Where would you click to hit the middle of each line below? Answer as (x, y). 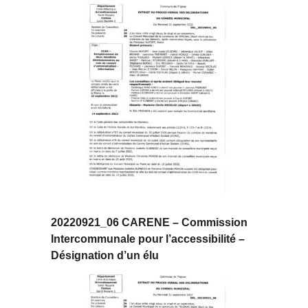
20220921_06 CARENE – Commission (149, 223)
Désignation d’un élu (105, 256)
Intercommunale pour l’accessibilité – (148, 239)
